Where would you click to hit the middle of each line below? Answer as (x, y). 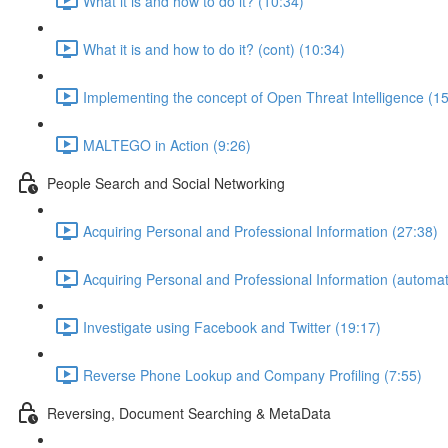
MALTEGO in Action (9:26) (167, 144)
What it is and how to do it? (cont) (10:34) (214, 48)
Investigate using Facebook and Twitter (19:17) (232, 326)
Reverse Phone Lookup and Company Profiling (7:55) (252, 374)
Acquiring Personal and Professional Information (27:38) (260, 230)
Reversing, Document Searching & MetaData (189, 412)
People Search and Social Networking (166, 182)
